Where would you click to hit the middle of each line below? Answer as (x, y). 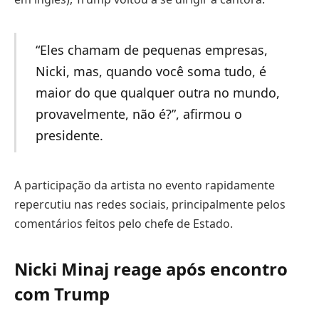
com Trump (62, 293)
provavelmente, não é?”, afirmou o (138, 114)
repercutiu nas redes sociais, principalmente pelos (150, 204)
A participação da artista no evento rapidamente (145, 185)
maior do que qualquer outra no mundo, (157, 92)
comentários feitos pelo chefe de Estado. (124, 223)
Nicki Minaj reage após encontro (151, 268)
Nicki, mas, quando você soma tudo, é (151, 71)
